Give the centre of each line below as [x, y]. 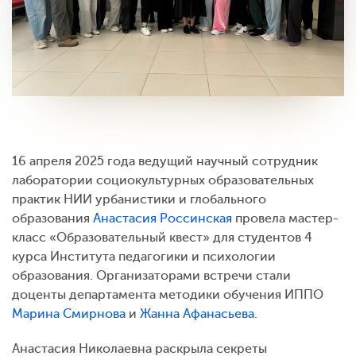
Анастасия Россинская [163, 218]
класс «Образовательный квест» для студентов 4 [162, 237]
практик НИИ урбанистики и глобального [139, 199]
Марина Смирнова [69, 313]
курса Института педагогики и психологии [144, 256]
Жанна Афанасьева [197, 313]
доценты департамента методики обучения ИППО [168, 294]
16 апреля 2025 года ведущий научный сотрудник [165, 161]
